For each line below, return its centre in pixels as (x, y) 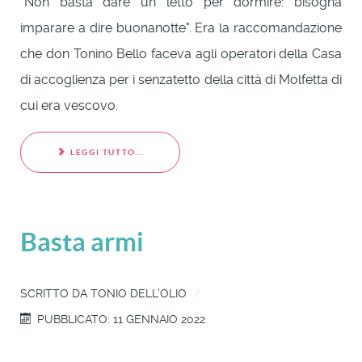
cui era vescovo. (69, 105)
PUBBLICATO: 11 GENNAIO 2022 (122, 319)
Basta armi (82, 241)
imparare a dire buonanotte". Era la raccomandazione (181, 27)
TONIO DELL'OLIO (139, 293)
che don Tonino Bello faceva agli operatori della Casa (181, 53)
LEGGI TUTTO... (106, 153)
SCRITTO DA (55, 293)
